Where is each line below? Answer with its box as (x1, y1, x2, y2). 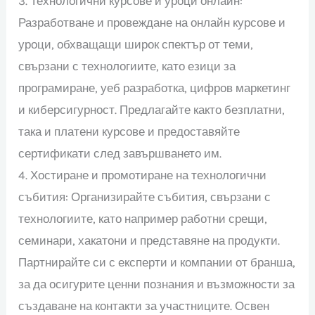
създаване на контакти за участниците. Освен (18, 298, 270, 313)
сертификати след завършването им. (18, 146, 222, 160)
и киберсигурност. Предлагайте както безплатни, (18, 102, 285, 117)
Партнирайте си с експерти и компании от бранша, (18, 255, 296, 269)
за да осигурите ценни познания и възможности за (18, 276, 295, 291)
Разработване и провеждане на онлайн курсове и (18, 15, 286, 30)
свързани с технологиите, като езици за (18, 58, 236, 73)
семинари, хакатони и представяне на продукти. (18, 233, 281, 247)
